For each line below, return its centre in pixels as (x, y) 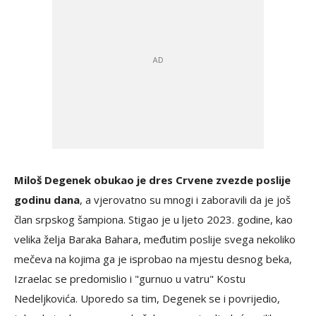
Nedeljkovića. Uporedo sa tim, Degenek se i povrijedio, (147, 298)
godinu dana (47, 199)
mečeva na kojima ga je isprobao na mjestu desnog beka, (153, 259)
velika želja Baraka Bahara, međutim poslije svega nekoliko (155, 239)
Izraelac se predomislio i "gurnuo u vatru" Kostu (130, 278)
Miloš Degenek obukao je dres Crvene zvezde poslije (152, 180)
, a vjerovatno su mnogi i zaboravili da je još (185, 199)
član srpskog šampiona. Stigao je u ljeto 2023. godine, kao (153, 219)
